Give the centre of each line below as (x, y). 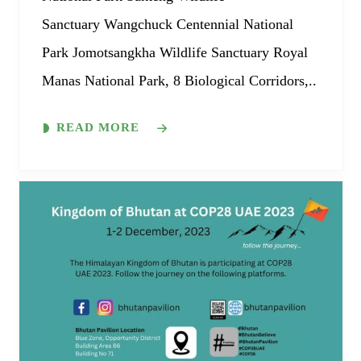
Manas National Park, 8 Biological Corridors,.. (179, 81)
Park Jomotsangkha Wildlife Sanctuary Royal (174, 52)
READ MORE (98, 127)
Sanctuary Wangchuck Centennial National (167, 24)
